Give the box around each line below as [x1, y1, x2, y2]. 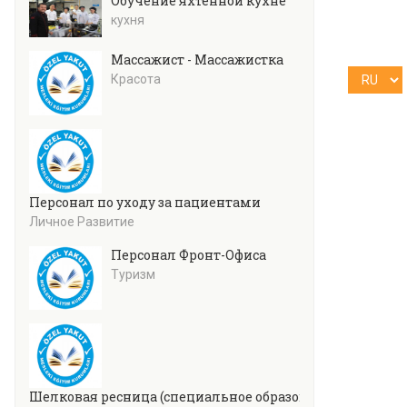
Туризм [111, 266, 155, 282]
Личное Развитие [29, 213, 134, 229]
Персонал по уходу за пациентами [29, 193, 261, 211]
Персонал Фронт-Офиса [111, 245, 266, 263]
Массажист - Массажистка [111, 51, 283, 68]
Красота [111, 72, 161, 86]
